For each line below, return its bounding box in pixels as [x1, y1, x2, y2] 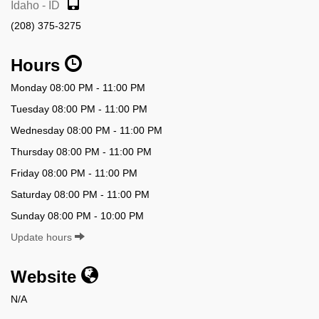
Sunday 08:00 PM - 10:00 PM [11, 209, 144, 221]
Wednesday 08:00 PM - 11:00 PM [11, 124, 162, 136]
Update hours [11, 231, 75, 243]
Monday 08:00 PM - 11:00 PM [11, 81, 145, 93]
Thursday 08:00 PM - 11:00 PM [11, 145, 152, 157]
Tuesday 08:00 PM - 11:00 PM [11, 103, 147, 115]
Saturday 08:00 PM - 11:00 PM [11, 188, 150, 200]
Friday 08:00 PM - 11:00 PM [11, 167, 137, 179]
